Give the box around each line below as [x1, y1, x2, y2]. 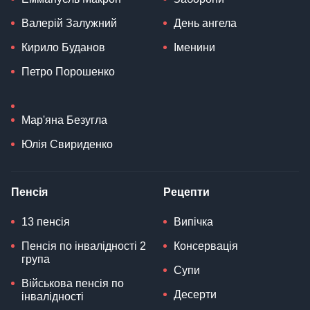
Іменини [174, 42, 215, 54]
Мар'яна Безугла [21, 114, 107, 127]
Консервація [174, 240, 238, 253]
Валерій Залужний [21, 17, 117, 30]
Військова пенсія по [21, 277, 124, 290]
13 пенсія [21, 216, 70, 228]
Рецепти [163, 186, 210, 199]
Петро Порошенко [21, 66, 115, 78]
